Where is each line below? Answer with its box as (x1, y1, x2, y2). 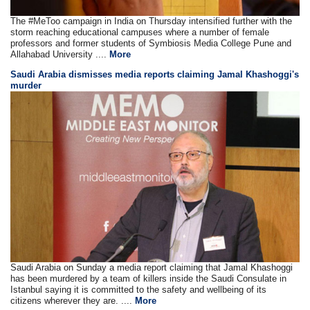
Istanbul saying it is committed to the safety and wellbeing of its (10, 284, 267, 295)
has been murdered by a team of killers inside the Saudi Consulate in (10, 273, 287, 284)
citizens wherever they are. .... (10, 295, 136, 306)
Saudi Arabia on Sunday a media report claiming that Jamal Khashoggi (10, 262, 293, 273)
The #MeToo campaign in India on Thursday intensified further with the (10, 16, 293, 27)
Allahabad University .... (10, 49, 110, 60)
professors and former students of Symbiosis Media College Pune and (10, 38, 292, 49)
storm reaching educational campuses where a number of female (10, 27, 270, 38)
